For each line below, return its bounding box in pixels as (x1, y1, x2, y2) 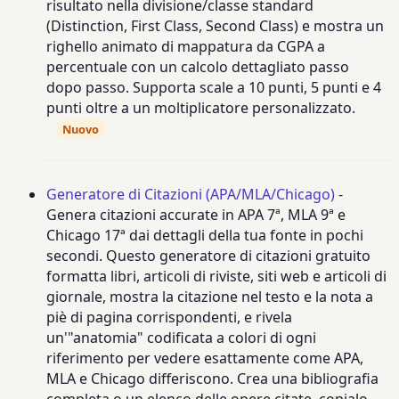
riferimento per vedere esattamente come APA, (46, 347, 364, 368)
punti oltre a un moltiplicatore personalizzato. (46, 98, 356, 118)
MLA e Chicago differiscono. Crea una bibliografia (46, 368, 379, 388)
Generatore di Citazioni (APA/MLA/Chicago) (46, 183, 336, 204)
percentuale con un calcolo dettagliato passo (46, 57, 350, 77)
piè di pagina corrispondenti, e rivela (46, 306, 293, 327)
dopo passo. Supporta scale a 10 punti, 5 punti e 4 (46, 77, 382, 98)
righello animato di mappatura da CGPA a (46, 37, 326, 57)
